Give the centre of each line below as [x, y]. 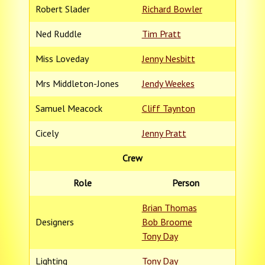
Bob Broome [167, 222]
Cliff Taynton [168, 109]
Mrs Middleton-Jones [77, 84]
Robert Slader [62, 9]
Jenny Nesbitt [168, 59]
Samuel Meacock [69, 109]
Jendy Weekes [168, 84]
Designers [54, 222]
